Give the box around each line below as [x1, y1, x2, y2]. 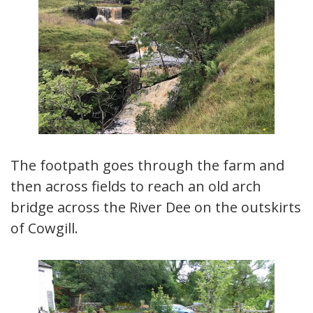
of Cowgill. [10, 218, 78, 238]
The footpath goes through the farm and [10, 155, 284, 175]
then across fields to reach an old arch [10, 176, 261, 196]
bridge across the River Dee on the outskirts [10, 197, 301, 217]
